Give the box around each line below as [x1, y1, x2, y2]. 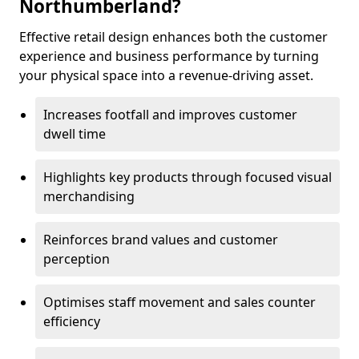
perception [43, 250, 110, 268]
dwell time [43, 125, 106, 143]
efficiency [43, 313, 100, 330]
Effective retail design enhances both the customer [19, 28, 328, 46]
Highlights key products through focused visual [43, 168, 332, 186]
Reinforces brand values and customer [43, 231, 278, 248]
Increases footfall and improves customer [43, 106, 297, 123]
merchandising [43, 188, 135, 205]
